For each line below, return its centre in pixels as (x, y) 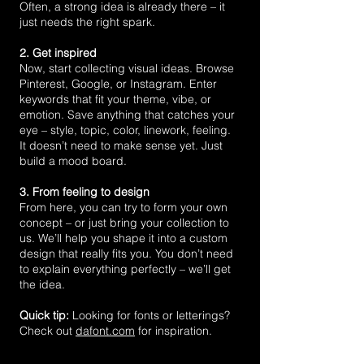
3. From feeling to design (84, 192)
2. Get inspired (58, 53)
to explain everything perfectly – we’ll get (125, 269)
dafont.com (105, 331)
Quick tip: (46, 315)
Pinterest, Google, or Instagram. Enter (118, 84)
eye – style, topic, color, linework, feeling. (125, 130)
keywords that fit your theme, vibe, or (115, 99)
